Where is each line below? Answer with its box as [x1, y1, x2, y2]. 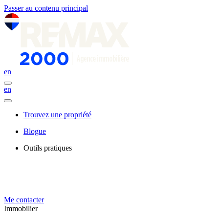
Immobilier [4, 204, 38, 213]
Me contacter [4, 196, 44, 204]
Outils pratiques [23, 144, 72, 152]
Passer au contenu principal [4, 4, 88, 12]
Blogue [23, 127, 46, 135]
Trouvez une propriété [23, 110, 91, 119]
